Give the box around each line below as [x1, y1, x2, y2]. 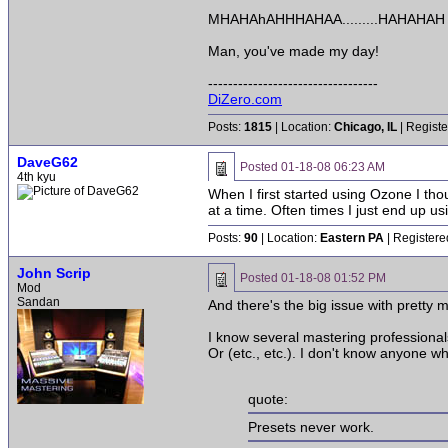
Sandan [17, 295, 60, 309]
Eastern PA [320, 231, 384, 245]
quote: [248, 391, 288, 408]
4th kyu [17, 170, 56, 184]
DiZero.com [208, 90, 282, 107]
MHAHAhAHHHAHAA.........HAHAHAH [208, 10, 445, 27]
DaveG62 [17, 154, 78, 170]
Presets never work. [248, 419, 374, 436]
